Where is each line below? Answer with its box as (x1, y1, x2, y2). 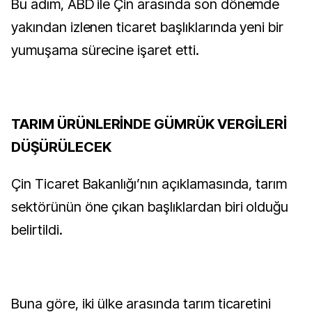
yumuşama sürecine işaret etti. (11, 42, 199, 58)
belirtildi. (11, 221, 63, 238)
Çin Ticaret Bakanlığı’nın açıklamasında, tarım (11, 175, 288, 192)
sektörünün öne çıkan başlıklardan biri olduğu (11, 198, 289, 215)
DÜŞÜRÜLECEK (11, 139, 111, 155)
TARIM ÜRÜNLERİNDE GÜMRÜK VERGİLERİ (11, 116, 287, 132)
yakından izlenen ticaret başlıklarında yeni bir (11, 19, 284, 36)
